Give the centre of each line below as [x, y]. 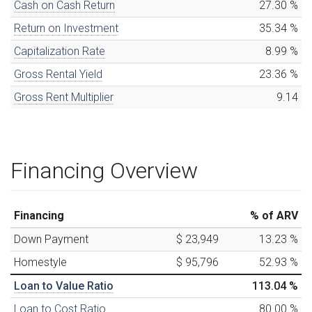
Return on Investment [66, 29]
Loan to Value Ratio [64, 286]
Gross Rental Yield [58, 75]
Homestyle [40, 262]
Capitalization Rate [60, 52]
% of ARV [274, 215]
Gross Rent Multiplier [64, 97]
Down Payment [51, 239]
